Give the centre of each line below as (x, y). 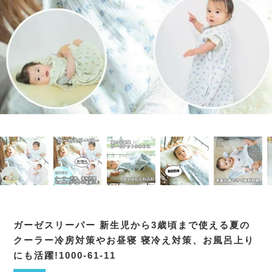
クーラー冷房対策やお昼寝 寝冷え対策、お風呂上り (134, 240)
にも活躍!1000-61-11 (65, 255)
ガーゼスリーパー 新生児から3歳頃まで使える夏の (132, 225)
